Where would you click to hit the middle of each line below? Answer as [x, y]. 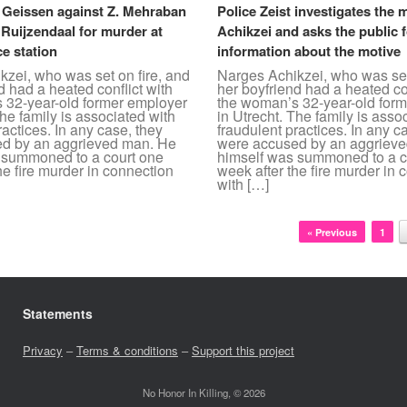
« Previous [332, 233]
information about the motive [309, 51]
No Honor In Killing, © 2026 [203, 393]
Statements [57, 314]
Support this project [243, 351]
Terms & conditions [127, 351]
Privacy [42, 351]
